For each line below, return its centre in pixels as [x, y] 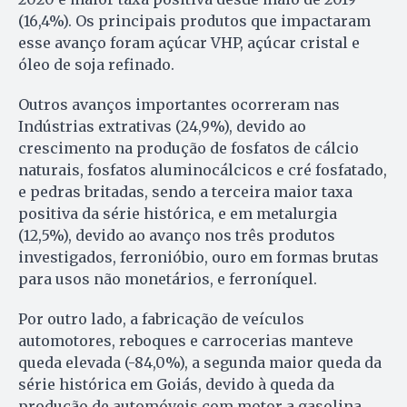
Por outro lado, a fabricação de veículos [161, 319]
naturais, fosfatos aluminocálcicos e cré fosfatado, [203, 170]
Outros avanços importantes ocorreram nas [179, 105]
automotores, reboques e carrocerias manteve [186, 341]
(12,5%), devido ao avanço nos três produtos [177, 236]
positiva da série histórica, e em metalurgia [178, 214]
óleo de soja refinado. [96, 65]
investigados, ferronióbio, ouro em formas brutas [199, 258]
